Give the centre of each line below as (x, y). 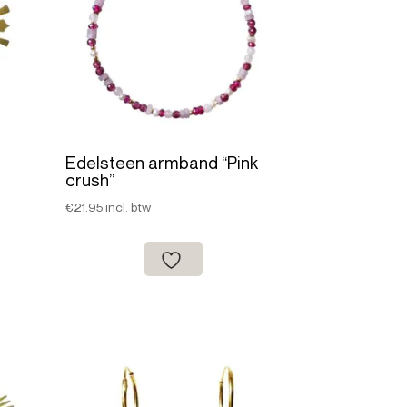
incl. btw (129, 207)
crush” (90, 179)
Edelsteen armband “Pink (162, 162)
